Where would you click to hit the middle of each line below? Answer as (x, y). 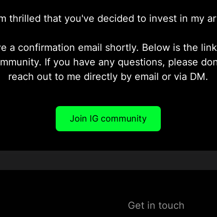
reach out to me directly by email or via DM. (108, 76)
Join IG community (108, 118)
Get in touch (156, 205)
